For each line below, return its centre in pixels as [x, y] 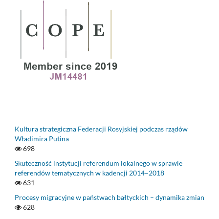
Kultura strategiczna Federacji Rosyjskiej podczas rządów [101, 129]
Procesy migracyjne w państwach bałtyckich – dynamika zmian [109, 197]
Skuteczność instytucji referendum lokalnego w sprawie [99, 163]
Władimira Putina [42, 138]
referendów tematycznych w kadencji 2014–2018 [89, 173]
